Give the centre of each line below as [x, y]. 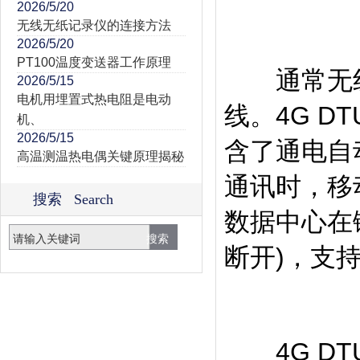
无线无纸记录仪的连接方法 [94, 25]
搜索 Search [73, 199]
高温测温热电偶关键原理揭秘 [100, 156]
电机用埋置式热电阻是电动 [94, 99]
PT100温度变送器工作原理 [94, 62]
